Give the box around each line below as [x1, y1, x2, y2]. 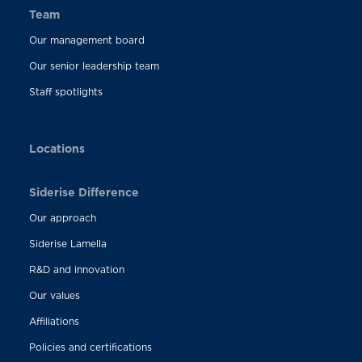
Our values [28, 289, 80, 301]
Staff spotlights [28, 86, 103, 97]
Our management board [28, 34, 145, 45]
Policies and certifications [28, 341, 152, 352]
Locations [28, 141, 85, 154]
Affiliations [28, 315, 79, 326]
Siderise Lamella [28, 238, 107, 249]
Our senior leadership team [28, 60, 159, 71]
